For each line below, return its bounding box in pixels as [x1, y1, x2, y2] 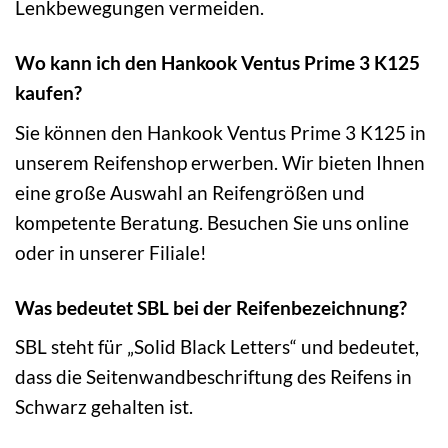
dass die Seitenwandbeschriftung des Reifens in [15, 365, 412, 389]
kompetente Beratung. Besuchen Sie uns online [15, 210, 409, 234]
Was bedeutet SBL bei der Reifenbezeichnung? [15, 295, 407, 319]
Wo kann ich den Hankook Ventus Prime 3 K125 [15, 50, 420, 74]
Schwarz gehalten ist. [15, 395, 193, 419]
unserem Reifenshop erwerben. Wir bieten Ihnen [15, 150, 425, 174]
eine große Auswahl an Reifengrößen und [15, 180, 365, 204]
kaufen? [15, 80, 82, 104]
